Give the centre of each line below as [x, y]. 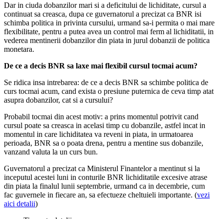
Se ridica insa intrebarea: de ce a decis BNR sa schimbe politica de [106, 83]
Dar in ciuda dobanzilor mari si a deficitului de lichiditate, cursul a [105, 5]
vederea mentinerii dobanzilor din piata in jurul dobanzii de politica [107, 41]
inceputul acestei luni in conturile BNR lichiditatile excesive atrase [106, 177]
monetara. [19, 49]
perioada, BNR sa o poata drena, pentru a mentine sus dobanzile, [104, 143]
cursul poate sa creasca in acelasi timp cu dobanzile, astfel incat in [105, 126]
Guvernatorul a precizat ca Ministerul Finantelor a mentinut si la [102, 169]
